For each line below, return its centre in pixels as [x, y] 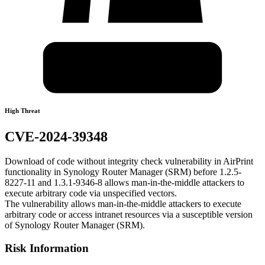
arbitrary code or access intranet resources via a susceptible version [129, 215]
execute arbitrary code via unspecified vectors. [91, 193]
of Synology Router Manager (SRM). [75, 225]
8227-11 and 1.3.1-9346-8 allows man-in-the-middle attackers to [125, 183]
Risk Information [47, 248]
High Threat [22, 110]
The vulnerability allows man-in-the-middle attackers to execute [123, 204]
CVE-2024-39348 [56, 136]
